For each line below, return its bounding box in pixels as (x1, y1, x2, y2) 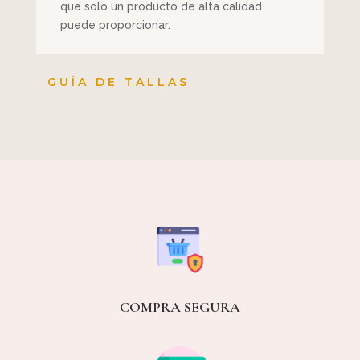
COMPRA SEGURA (119, 297, 240, 316)
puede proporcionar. (59, 18, 170, 32)
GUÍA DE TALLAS (47, 75, 190, 90)
